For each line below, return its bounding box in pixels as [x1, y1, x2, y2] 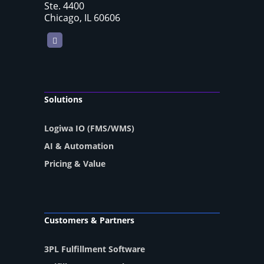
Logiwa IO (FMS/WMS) [44, 123, 134, 134]
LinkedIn [54, 33, 91, 47]
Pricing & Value [44, 158, 105, 170]
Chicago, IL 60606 [44, 11, 120, 25]
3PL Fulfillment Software [44, 243, 145, 255]
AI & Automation [44, 140, 114, 152]
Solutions [44, 94, 82, 105]
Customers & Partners [44, 214, 134, 226]
